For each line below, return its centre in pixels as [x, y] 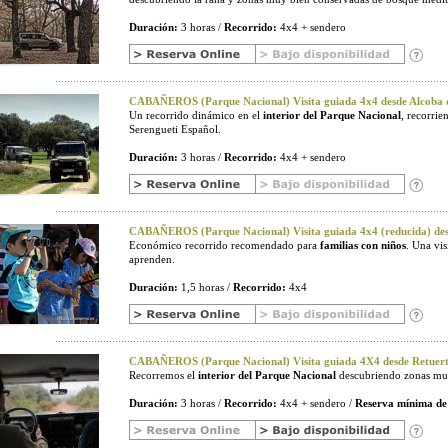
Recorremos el [163, 375]
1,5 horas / [205, 287]
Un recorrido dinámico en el [196, 115]
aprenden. [152, 259]
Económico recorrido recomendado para [224, 245]
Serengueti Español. [175, 129]
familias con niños [363, 245]
